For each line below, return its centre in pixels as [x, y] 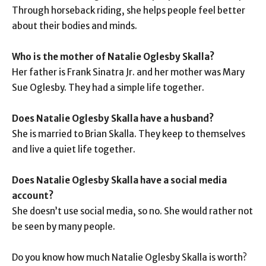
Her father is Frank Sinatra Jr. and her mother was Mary [128, 72]
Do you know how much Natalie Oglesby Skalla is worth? [129, 258]
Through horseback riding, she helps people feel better [129, 11]
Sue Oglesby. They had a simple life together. [108, 88]
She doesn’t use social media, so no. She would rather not [132, 211]
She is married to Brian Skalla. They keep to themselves [129, 134]
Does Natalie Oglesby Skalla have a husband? [113, 119]
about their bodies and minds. [75, 26]
